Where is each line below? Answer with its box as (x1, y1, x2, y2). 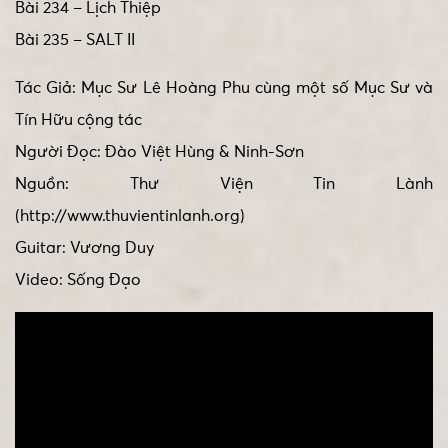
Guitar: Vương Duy (15, 240, 154, 257)
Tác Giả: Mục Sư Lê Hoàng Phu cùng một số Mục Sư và (15, 80, 433, 97)
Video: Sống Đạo (15, 272, 141, 289)
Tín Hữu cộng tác (15, 112, 142, 129)
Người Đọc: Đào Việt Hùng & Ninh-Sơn (15, 144, 304, 161)
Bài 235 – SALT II (15, 32, 135, 49)
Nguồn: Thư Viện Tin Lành (15, 176, 433, 193)
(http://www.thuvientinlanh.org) (15, 208, 245, 225)
